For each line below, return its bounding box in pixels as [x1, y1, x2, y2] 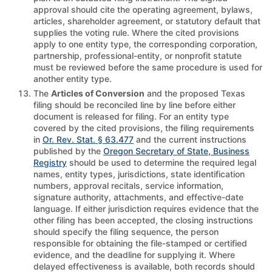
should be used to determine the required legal [67, 157, 256, 168]
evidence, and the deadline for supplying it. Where [33, 249, 235, 260]
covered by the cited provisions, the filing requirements [33, 122, 254, 133]
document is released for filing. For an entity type [33, 110, 229, 121]
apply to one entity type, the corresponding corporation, [33, 38, 257, 49]
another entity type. [33, 73, 112, 84]
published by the [33, 145, 103, 156]
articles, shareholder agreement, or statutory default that [33, 15, 260, 26]
